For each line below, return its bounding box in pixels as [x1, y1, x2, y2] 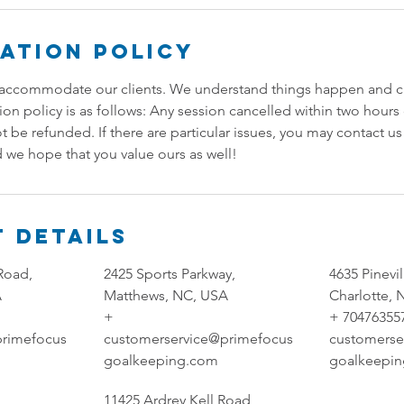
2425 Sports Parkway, [103, 264, 235, 282]
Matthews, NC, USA [103, 286, 228, 304]
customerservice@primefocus [103, 329, 293, 347]
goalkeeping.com [103, 351, 218, 369]
